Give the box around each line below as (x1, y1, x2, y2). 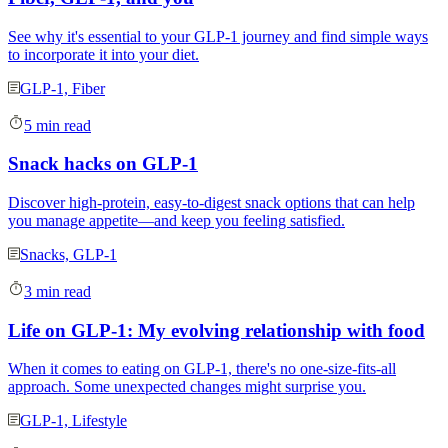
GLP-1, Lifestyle (20, 412, 127, 430)
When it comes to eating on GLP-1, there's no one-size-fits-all (8, 360, 396, 378)
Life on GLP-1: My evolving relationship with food (8, 319, 425, 341)
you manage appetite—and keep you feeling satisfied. (8, 211, 345, 229)
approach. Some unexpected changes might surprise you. (8, 378, 366, 396)
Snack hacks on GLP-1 (8, 153, 198, 175)
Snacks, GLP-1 (20, 245, 117, 263)
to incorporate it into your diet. (8, 45, 199, 63)
